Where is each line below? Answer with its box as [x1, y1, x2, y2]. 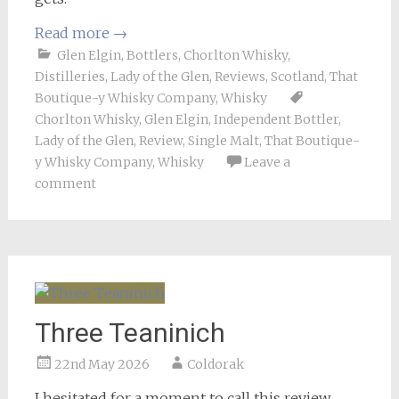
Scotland [270, 68, 324, 85]
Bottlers [126, 46, 178, 63]
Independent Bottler [213, 110, 338, 127]
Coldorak [186, 355, 244, 372]
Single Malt [187, 132, 259, 149]
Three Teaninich [34, 316, 225, 348]
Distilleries [34, 68, 105, 85]
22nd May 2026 [53, 355, 150, 372]
